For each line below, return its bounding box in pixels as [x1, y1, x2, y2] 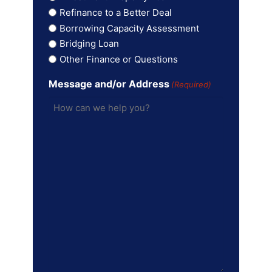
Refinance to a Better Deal [59, 6, 172, 18]
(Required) [171, 79, 211, 89]
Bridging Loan [59, 38, 119, 50]
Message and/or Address [48, 77, 169, 90]
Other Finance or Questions [59, 53, 178, 65]
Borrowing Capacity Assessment [59, 22, 199, 34]
